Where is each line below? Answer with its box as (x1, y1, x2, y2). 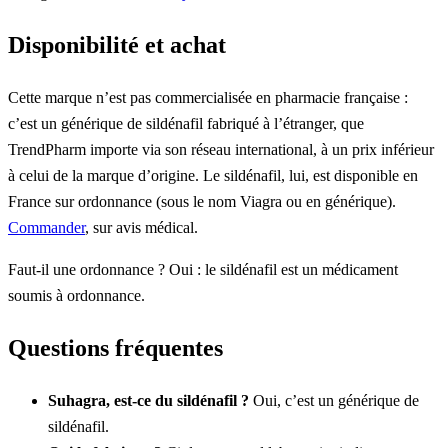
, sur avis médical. (85, 218, 198, 236)
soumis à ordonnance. (8, 286, 145, 304)
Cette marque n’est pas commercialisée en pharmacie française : (8, 88, 408, 106)
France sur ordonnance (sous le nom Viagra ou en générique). (8, 192, 396, 210)
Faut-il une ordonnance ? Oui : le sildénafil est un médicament (8, 260, 398, 278)
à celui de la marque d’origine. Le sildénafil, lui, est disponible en (8, 166, 418, 184)
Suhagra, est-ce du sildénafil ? (48, 391, 249, 409)
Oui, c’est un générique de (249, 391, 419, 409)
